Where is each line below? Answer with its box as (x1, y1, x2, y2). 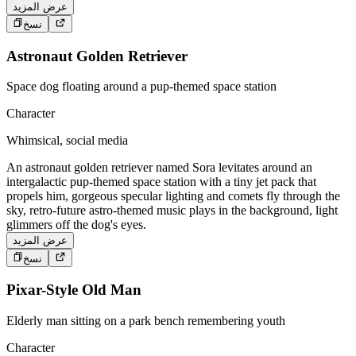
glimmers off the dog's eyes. (6, 218, 146, 232)
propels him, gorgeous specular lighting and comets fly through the (6, 189, 340, 203)
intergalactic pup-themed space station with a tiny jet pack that (6, 175, 316, 189)
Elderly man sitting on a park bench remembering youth (6, 314, 285, 328)
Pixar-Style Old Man (6, 281, 141, 299)
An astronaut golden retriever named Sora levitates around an (6, 161, 312, 175)
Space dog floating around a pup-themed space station (6, 79, 277, 94)
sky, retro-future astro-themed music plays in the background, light (6, 203, 338, 218)
